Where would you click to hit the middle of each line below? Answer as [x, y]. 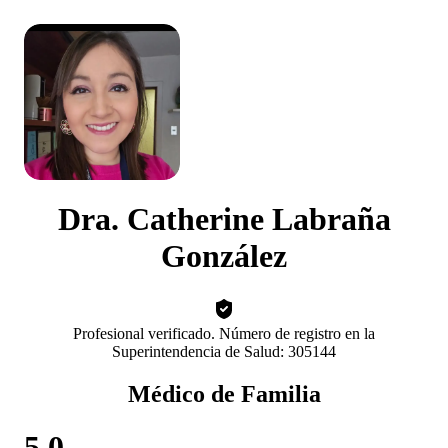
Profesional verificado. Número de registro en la [224, 333]
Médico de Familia [224, 393]
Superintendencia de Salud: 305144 [224, 351]
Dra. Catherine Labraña [224, 219]
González [224, 256]
